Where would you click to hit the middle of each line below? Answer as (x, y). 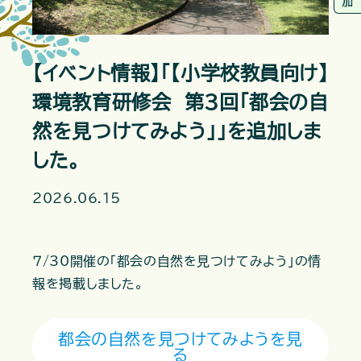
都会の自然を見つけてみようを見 (180, 338)
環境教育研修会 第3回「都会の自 (180, 103)
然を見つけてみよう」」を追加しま (177, 132)
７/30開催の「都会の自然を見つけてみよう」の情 (177, 261)
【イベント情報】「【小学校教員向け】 (180, 74)
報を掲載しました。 (88, 283)
